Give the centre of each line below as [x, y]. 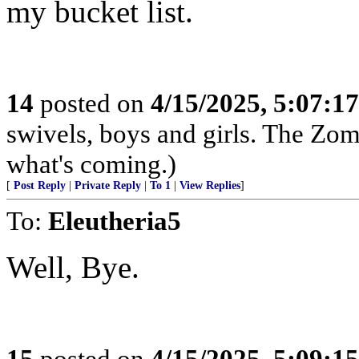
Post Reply [40, 186]
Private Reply [108, 186]
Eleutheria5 [115, 221]
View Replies [210, 186]
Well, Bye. [73, 267]
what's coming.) [91, 164]
